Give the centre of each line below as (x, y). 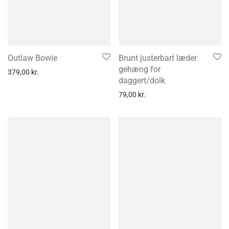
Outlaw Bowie (32, 58)
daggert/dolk (142, 81)
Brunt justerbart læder (158, 58)
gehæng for (140, 69)
